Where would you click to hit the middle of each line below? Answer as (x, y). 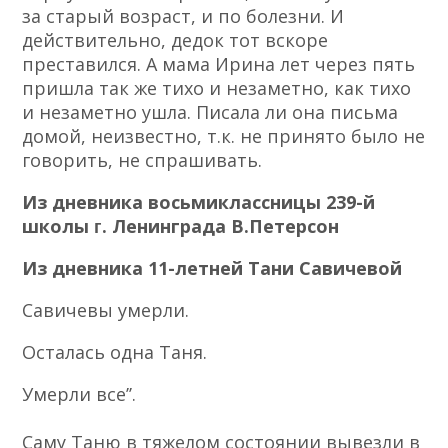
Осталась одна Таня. (115, 352)
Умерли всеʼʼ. (79, 394)
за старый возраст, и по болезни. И (183, 16)
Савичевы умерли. (106, 310)
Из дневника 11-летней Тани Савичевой (212, 268)
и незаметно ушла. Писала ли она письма (210, 112)
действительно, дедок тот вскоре (175, 40)
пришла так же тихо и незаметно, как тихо (217, 88)
